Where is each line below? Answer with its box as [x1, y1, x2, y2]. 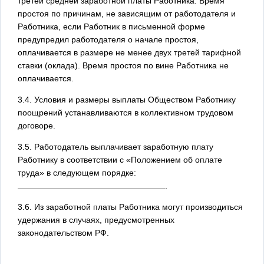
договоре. [18, 120, 55, 130]
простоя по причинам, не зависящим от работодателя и [18, 8, 236, 18]
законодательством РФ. [18, 227, 109, 237]
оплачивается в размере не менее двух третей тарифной [18, 47, 241, 57]
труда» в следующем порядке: [18, 167, 136, 177]
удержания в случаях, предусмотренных [18, 214, 174, 225]
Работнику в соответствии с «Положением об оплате [18, 154, 222, 164]
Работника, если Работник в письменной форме [18, 21, 205, 31]
